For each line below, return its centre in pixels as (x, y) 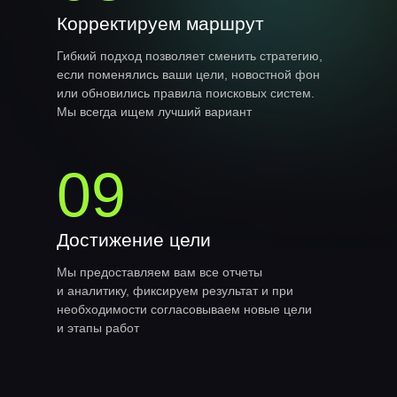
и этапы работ (98, 328)
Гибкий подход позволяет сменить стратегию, (190, 56)
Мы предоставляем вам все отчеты (160, 272)
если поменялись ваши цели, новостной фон (188, 74)
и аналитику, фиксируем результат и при (175, 291)
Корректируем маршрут (160, 23)
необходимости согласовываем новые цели (184, 309)
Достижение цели (134, 240)
